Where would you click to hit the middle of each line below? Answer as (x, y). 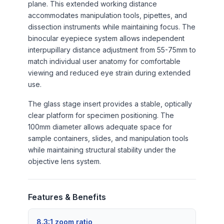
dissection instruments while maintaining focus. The (112, 26)
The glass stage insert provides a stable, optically (110, 103)
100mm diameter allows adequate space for (100, 126)
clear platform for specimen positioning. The (101, 115)
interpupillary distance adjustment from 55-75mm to (112, 49)
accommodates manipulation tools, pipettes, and (107, 15)
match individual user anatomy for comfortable (104, 61)
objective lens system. (64, 161)
